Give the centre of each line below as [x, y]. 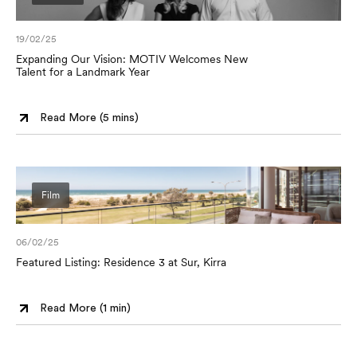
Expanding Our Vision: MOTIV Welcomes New [132, 59]
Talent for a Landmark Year [83, 72]
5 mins [119, 118]
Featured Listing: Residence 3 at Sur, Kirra [121, 262]
